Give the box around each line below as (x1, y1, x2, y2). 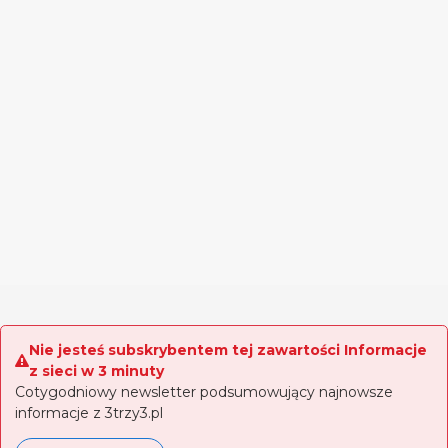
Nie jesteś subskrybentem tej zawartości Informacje (29, 341, 427, 360)
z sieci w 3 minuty (29, 362, 164, 381)
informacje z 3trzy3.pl (15, 404, 163, 423)
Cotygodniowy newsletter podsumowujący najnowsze (15, 383, 393, 402)
